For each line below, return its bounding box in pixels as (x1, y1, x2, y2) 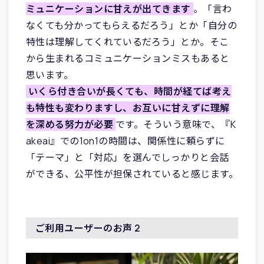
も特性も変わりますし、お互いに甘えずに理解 (25, 101, 230, 114)
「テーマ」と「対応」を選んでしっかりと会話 (25, 150, 229, 164)
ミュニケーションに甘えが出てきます (25, 2, 191, 15)
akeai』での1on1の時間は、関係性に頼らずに (25, 134, 225, 147)
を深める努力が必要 (25, 117, 113, 131)
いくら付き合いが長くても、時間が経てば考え (28, 84, 232, 98)
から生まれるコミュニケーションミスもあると (25, 51, 230, 65)
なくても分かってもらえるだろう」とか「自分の (25, 18, 237, 32)
